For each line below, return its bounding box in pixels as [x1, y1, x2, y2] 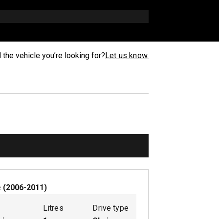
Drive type [92, 203, 129, 213]
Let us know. [105, 51, 149, 60]
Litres [43, 203, 64, 213]
